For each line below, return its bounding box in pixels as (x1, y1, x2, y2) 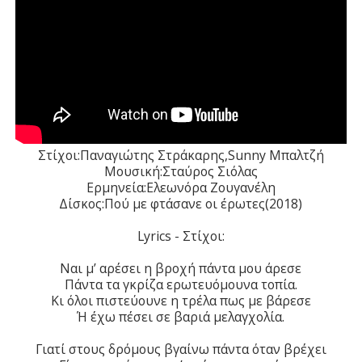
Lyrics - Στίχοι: (137, 226, 225, 245)
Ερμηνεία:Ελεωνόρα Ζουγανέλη (86, 178, 276, 196)
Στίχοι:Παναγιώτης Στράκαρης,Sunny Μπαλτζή (37, 145, 324, 164)
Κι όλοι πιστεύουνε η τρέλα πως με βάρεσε (50, 291, 311, 309)
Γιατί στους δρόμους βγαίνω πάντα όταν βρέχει (35, 339, 326, 358)
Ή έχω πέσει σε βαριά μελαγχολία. (77, 307, 285, 326)
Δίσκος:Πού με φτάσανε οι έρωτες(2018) (59, 194, 303, 213)
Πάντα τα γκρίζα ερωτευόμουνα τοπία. (64, 275, 297, 293)
